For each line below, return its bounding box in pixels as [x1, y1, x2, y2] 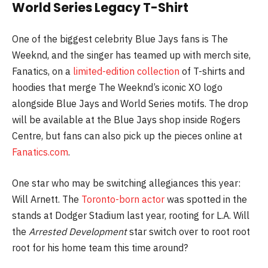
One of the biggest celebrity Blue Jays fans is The [12, 33, 228, 45]
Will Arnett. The [12, 193, 81, 205]
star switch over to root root [127, 225, 250, 237]
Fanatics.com [12, 146, 68, 159]
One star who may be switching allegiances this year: [12, 176, 240, 189]
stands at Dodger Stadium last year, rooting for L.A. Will [12, 209, 249, 221]
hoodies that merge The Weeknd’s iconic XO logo [12, 81, 223, 94]
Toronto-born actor [81, 193, 165, 205]
